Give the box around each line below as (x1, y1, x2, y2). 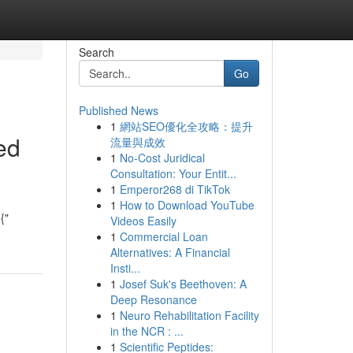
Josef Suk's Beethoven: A (119, 276, 247, 292)
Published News (78, 102, 158, 118)
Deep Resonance (110, 292, 197, 307)
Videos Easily (110, 213, 176, 229)
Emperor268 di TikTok (119, 181, 230, 197)
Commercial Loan (119, 229, 208, 244)
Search (78, 44, 114, 60)
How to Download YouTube (119, 197, 255, 213)
